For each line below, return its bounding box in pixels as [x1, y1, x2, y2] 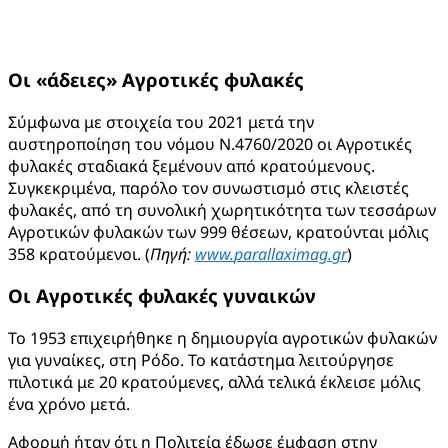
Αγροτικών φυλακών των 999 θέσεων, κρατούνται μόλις [8, 220, 429, 243]
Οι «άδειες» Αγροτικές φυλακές [8, 67, 304, 92]
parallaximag [234, 242, 328, 265]
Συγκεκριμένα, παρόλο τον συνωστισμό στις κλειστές [8, 176, 409, 199]
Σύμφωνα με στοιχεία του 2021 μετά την [8, 110, 314, 133]
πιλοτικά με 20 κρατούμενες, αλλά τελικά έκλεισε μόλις [8, 371, 421, 394]
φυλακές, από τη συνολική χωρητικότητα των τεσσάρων [8, 198, 436, 221]
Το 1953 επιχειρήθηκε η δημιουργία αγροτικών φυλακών [8, 327, 437, 350]
